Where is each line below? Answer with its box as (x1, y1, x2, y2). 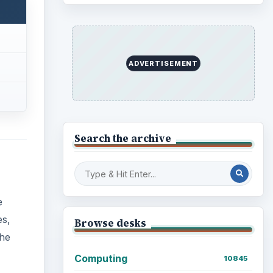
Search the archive (74, 131, 171, 145)
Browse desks (74, 216, 146, 230)
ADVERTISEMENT (128, 58, 199, 68)
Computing (74, 252, 127, 264)
